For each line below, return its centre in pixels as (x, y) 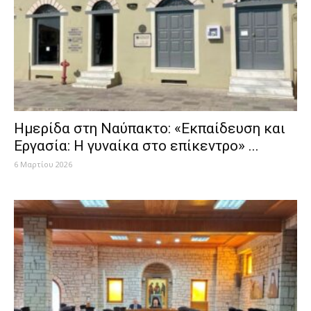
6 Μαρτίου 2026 (43, 165)
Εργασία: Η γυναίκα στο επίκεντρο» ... (136, 146)
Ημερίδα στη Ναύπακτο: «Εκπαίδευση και (150, 129)
